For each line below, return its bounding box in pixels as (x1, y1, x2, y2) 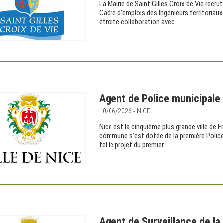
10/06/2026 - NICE (99, 107, 150, 115)
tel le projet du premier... (99, 140, 168, 149)
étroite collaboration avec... (99, 17, 179, 26)
